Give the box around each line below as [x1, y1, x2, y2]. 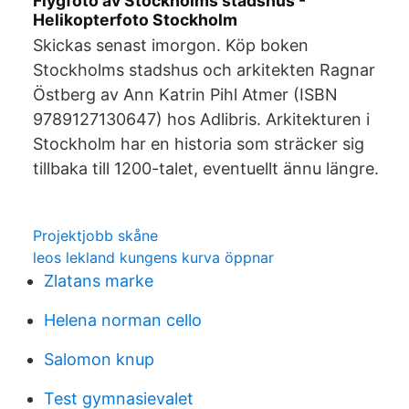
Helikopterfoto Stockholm [33, 10, 237, 29]
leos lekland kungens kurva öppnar [33, 248, 274, 267]
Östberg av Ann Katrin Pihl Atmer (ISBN [33, 85, 338, 104]
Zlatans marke [44, 271, 153, 290]
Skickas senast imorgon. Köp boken [33, 36, 309, 55]
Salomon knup [44, 350, 154, 369]
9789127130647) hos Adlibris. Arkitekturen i [33, 110, 370, 129]
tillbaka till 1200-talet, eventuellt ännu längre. [33, 159, 379, 178]
